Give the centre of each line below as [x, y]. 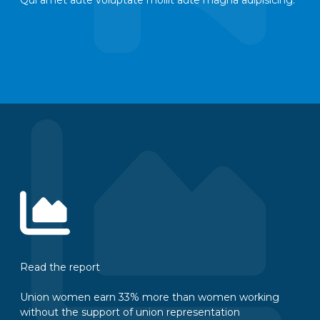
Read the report [60, 267]
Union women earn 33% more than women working [150, 297]
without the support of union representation [130, 312]
